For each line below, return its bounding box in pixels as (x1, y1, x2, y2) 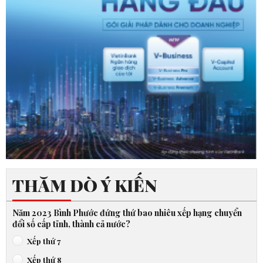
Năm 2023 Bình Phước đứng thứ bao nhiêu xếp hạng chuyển (12, 206, 242, 218)
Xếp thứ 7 (27, 235, 60, 246)
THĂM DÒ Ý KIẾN (12, 173, 157, 196)
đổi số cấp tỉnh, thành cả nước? (12, 217, 130, 230)
